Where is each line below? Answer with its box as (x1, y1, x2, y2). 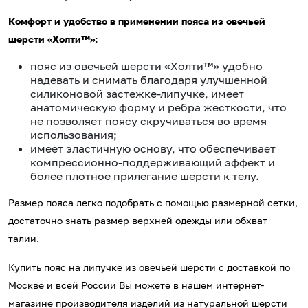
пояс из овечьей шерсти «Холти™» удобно (30, 59, 263, 74)
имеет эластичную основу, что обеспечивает (30, 142, 276, 156)
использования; (30, 128, 117, 142)
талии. (8, 232, 39, 245)
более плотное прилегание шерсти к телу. (30, 169, 259, 184)
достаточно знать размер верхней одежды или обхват (8, 214, 267, 227)
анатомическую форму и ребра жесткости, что (30, 100, 287, 115)
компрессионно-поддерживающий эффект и (30, 155, 275, 170)
